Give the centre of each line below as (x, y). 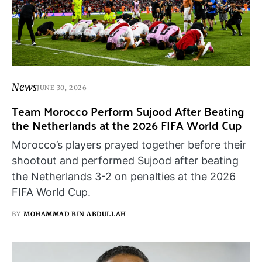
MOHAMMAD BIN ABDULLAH (75, 214)
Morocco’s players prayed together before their (129, 145)
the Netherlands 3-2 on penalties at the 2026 (124, 177)
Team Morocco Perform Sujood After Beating (128, 111)
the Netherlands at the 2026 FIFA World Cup (127, 125)
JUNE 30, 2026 (62, 87)
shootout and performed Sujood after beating (125, 161)
